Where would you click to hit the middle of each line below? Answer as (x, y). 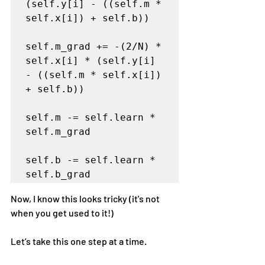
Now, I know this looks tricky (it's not (86, 199)
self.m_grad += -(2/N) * (93, 47)
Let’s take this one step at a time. (79, 241)
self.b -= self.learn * (91, 160)
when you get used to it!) (62, 213)
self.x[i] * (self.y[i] (91, 61)
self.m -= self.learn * (91, 118)
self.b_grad (58, 174)
